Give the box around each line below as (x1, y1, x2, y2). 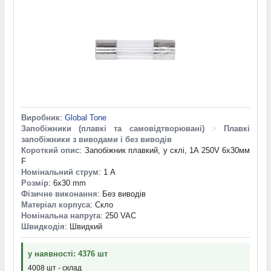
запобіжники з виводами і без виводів (21, 134, 172, 144)
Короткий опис (21, 145, 80, 155)
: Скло (90, 200, 113, 209)
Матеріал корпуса (21, 200, 90, 209)
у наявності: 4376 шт (28, 249, 108, 258)
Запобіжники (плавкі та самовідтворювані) (21, 123, 204, 133)
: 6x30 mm (48, 178, 86, 188)
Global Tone (65, 113, 106, 122)
